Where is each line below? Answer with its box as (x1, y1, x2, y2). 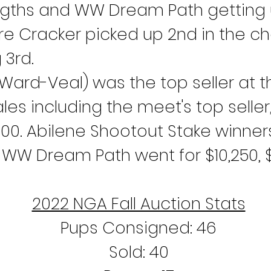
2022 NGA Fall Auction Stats (31, 192, 246, 215)
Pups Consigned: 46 (60, 217, 217, 239)
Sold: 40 (108, 241, 169, 263)
